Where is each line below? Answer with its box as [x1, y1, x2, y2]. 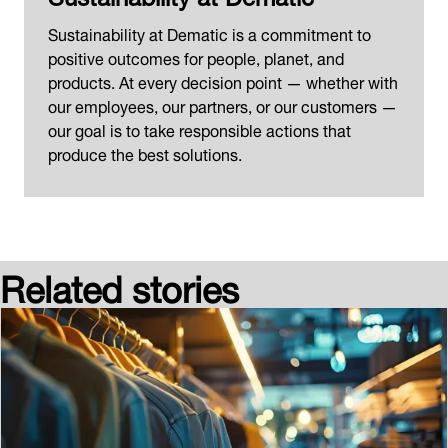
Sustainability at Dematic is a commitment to [48, 17, 371, 48]
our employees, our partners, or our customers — [48, 89, 397, 120]
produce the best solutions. [48, 137, 242, 168]
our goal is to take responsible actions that [48, 113, 351, 144]
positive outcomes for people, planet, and [48, 41, 344, 72]
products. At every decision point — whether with [48, 65, 398, 96]
